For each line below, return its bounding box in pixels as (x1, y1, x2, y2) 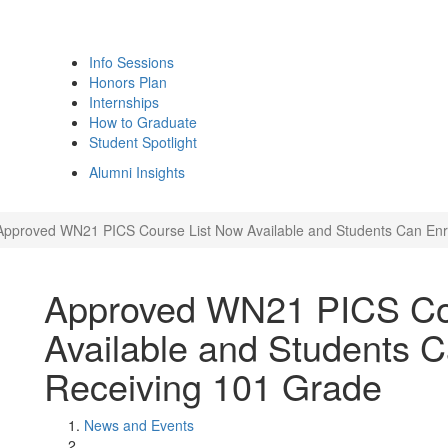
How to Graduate (89, 112, 197, 132)
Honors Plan (89, 72, 167, 92)
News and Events (84, 415, 194, 435)
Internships (89, 92, 159, 112)
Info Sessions (89, 52, 174, 72)
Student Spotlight (89, 132, 197, 152)
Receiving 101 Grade (44, 360, 382, 411)
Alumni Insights (89, 162, 185, 182)
